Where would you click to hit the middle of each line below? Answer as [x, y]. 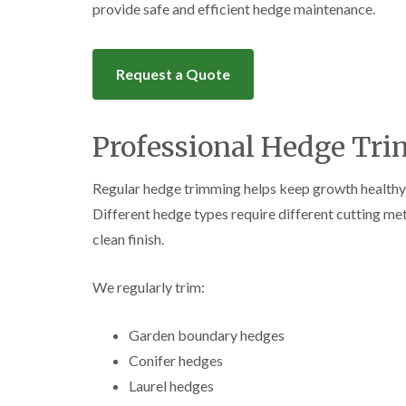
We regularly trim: [149, 287]
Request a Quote [173, 74]
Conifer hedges [176, 360]
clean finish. [128, 239]
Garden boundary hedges [207, 335]
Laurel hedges [171, 386]
